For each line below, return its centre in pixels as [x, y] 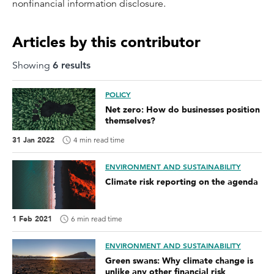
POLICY [118, 94]
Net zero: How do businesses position [182, 110]
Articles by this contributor [106, 43]
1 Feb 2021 [32, 219]
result [72, 65]
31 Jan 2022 [33, 140]
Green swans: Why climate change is [179, 261]
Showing [32, 65]
